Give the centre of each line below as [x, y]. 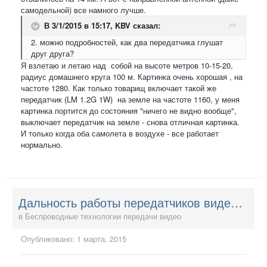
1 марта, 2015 [102, 238]
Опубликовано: [49, 238]
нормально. [42, 144]
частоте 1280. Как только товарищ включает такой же [119, 88]
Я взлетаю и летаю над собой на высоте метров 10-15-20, [127, 65]
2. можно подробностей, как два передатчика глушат [127, 42]
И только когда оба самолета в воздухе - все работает [120, 133]
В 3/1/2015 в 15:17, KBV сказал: [102, 25]
